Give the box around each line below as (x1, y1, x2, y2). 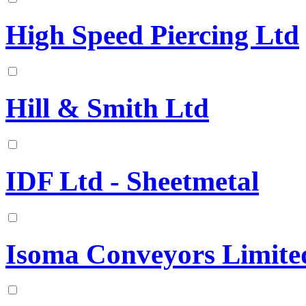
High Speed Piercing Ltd (5, 20, 299, 51)
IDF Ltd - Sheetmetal (5, 165, 259, 197)
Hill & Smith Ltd (5, 92, 209, 124)
